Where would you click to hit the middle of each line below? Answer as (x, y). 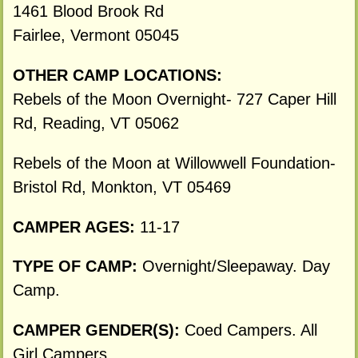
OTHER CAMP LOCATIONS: (117, 76)
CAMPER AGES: (76, 227)
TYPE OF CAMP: (77, 267)
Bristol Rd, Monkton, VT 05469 (121, 187)
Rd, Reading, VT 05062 (95, 123)
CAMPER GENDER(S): (98, 330)
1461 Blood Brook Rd (88, 12)
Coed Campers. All (251, 330)
